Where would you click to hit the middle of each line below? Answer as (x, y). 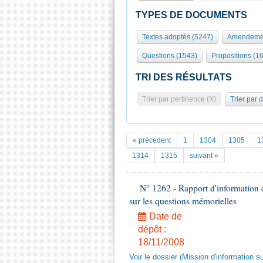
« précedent (152, 140)
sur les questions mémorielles (183, 201)
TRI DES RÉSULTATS (184, 77)
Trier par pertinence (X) (179, 99)
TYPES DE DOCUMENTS (191, 15)
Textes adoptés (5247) (178, 37)
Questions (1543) (170, 56)
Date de (164, 216)
